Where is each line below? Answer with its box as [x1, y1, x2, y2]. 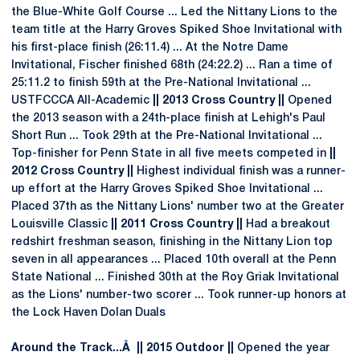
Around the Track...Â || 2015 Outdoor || [11, 343, 234, 354]
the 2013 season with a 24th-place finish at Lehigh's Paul [11, 113, 325, 124]
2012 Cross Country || [11, 166, 133, 177]
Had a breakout [243, 219, 330, 230]
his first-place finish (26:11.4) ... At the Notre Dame [11, 43, 288, 53]
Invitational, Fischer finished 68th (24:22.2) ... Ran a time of [11, 60, 333, 71]
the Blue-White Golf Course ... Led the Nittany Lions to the [11, 7, 337, 18]
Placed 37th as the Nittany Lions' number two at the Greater [11, 202, 344, 212]
